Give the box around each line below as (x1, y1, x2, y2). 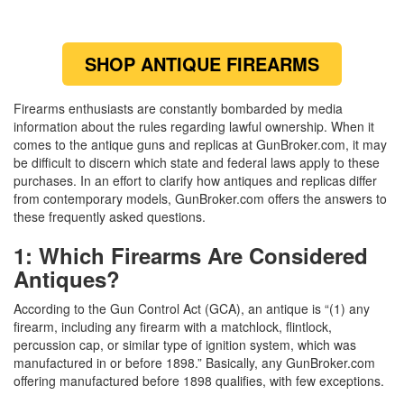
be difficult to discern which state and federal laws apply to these (14, 153, 380, 171)
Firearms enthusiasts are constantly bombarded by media (14, 99, 343, 117)
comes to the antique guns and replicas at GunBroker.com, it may (14, 135, 387, 153)
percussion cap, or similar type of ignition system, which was (14, 335, 356, 353)
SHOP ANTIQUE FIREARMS (85, 50, 319, 77)
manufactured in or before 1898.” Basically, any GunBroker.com (14, 353, 375, 372)
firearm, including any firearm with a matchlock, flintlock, (14, 317, 332, 335)
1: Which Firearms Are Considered (14, 240, 368, 271)
